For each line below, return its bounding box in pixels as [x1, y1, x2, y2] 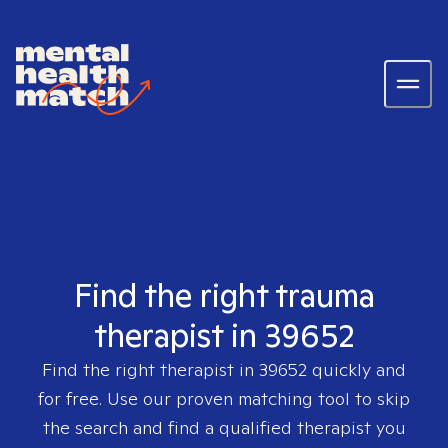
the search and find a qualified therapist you [42, 416, 406, 439]
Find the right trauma [73, 274, 375, 316]
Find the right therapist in [42, 358, 259, 381]
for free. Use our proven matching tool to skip [38, 387, 410, 410]
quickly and [307, 358, 406, 381]
